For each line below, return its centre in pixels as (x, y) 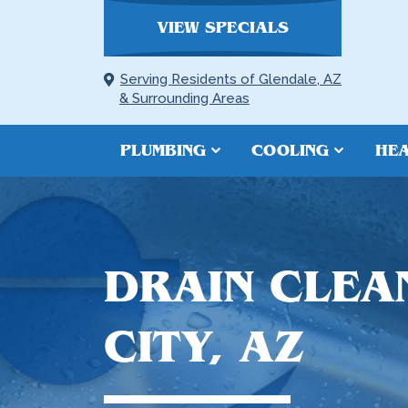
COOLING (291, 151)
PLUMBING (163, 151)
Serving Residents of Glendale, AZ (231, 79)
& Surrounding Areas (184, 98)
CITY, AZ (204, 347)
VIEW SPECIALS (223, 28)
